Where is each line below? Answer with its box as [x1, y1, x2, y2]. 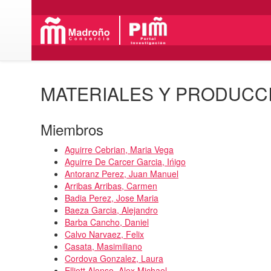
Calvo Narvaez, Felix [65, 227, 144, 240]
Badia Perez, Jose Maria [65, 191, 158, 204]
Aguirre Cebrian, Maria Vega [65, 143, 174, 155]
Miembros [41, 118, 103, 140]
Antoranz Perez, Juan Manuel [65, 167, 178, 180]
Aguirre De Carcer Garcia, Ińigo [65, 155, 186, 168]
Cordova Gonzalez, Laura [65, 252, 163, 264]
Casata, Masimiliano [65, 240, 142, 252]
